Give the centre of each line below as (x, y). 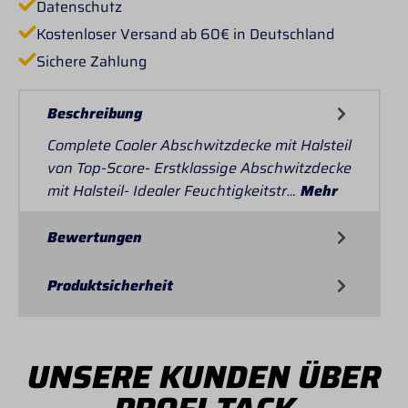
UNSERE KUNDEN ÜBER (204, 376)
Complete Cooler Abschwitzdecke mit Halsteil (199, 145)
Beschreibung (95, 113)
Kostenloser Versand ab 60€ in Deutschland (185, 35)
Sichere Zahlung (92, 61)
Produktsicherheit (110, 285)
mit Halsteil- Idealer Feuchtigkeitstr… (174, 190)
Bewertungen (95, 237)
